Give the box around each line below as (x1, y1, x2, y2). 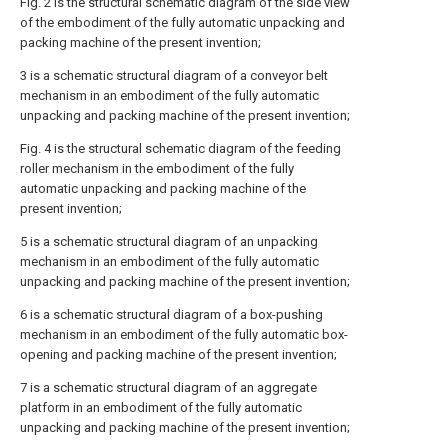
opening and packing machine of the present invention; (20, 347, 337, 363)
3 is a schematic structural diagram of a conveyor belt (20, 68, 328, 84)
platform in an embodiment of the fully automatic (20, 400, 302, 416)
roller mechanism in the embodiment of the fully (20, 161, 294, 177)
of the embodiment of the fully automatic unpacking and (20, 15, 345, 31)
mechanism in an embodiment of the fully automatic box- (20, 327, 348, 343)
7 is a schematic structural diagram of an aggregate (20, 380, 317, 396)
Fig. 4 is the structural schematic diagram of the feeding (20, 141, 341, 157)
